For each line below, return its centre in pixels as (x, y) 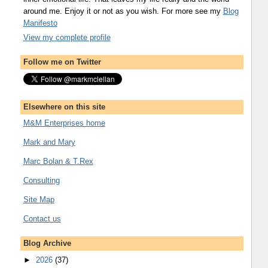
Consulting (41, 180)
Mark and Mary (49, 142)
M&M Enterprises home (64, 123)
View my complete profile (67, 38)
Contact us (42, 218)
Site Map (39, 199)
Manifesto (40, 23)
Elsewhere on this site (64, 107)
